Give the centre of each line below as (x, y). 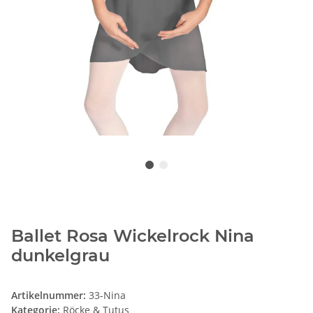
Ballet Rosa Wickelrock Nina (133, 236)
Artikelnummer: (50, 296)
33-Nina (107, 296)
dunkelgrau (60, 256)
